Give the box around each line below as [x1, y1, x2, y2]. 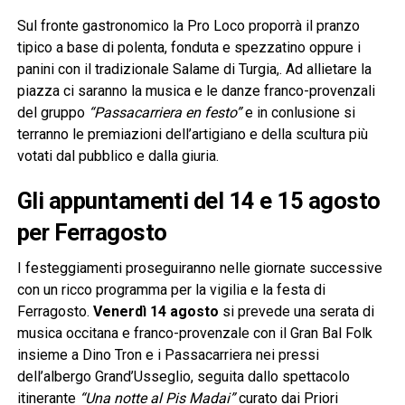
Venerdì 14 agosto [92, 302, 222, 320]
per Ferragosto [16, 218, 167, 246]
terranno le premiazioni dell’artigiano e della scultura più [16, 125, 368, 143]
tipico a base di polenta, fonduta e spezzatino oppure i [16, 38, 361, 56]
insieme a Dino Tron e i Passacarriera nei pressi [16, 345, 319, 363]
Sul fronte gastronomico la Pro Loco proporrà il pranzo [16, 16, 360, 34]
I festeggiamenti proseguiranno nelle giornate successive [16, 259, 382, 277]
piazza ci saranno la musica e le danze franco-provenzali [16, 81, 375, 99]
